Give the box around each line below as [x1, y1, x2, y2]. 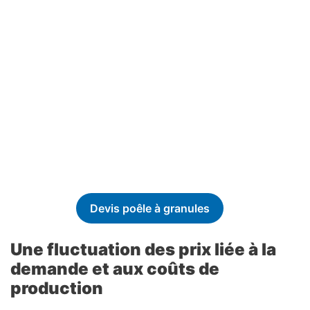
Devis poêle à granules [90, 201, 210, 215]
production [10, 277, 103, 298]
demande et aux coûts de [10, 258, 219, 279]
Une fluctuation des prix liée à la [10, 239, 276, 259]
